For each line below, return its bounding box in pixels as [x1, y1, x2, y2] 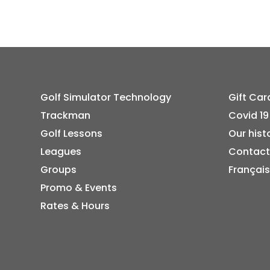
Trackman [40, 108, 91, 122]
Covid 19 [228, 108, 269, 122]
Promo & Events [40, 180, 118, 195]
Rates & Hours [40, 198, 110, 213]
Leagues [40, 144, 82, 159]
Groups [40, 162, 77, 177]
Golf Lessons [40, 126, 103, 140]
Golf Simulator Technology [40, 90, 172, 104]
